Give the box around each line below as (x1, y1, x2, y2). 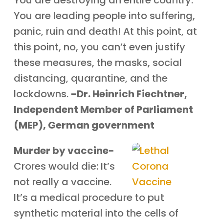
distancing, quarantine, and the (14, 71, 168, 85)
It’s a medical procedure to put (14, 191, 165, 204)
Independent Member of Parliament (14, 103, 194, 116)
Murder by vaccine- (14, 144, 115, 157)
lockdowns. (14, 87, 71, 101)
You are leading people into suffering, (14, 9, 196, 22)
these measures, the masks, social (14, 56, 182, 69)
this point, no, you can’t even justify (14, 40, 186, 54)
